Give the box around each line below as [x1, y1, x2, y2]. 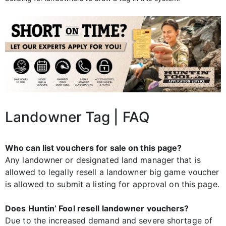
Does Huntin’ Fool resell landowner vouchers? [5, 203, 189, 214]
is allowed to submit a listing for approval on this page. [5, 179, 219, 190]
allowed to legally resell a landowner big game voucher [5, 167, 219, 178]
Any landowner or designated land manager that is [5, 155, 201, 165]
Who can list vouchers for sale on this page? [5, 143, 182, 153]
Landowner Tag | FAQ [5, 108, 150, 126]
